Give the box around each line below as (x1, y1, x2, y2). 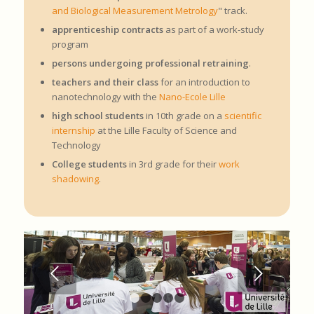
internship (51, 124, 95, 137)
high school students (51, 109, 144, 123)
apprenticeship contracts (51, 23, 163, 36)
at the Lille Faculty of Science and (95, 124, 237, 137)
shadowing (51, 172, 99, 186)
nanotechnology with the (51, 90, 159, 104)
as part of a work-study (163, 23, 264, 36)
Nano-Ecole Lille (158, 90, 226, 104)
